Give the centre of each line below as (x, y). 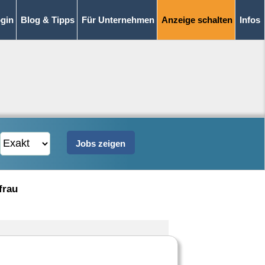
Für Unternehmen (118, 20)
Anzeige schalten (197, 20)
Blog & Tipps (48, 20)
